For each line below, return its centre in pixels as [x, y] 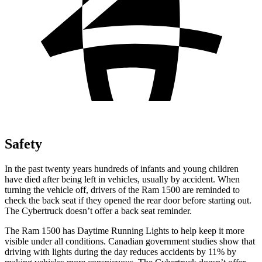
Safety [23, 144]
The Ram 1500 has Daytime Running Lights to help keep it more [125, 230]
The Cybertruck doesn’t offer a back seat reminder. [98, 211]
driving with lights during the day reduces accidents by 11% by [120, 251]
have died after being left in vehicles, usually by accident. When [122, 179]
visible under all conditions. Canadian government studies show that [130, 241]
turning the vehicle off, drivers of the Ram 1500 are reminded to [122, 189]
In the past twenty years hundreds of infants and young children [122, 168]
